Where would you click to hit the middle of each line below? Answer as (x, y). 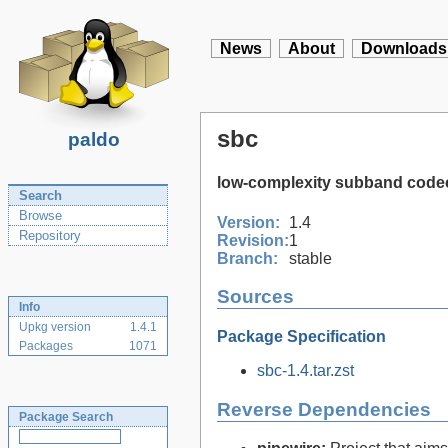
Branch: (247, 258)
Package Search (66, 417)
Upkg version (55, 327)
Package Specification (301, 336)
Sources (255, 297)
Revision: (253, 240)
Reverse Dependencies (324, 409)
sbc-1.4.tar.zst (305, 370)
